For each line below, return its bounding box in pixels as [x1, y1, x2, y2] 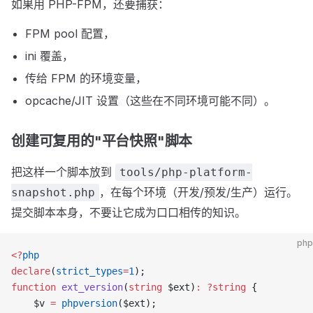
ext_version [56, 282, 123, 293]
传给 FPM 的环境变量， [25, 71, 147, 85]
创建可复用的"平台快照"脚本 [11, 133, 193, 150]
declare [11, 265, 50, 277]
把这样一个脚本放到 [11, 165, 115, 179]
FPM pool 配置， [25, 27, 115, 41]
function [11, 282, 56, 293]
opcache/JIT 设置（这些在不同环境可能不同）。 [25, 94, 275, 108]
